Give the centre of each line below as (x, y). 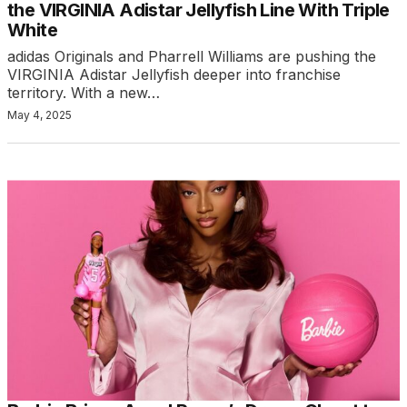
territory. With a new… (84, 93)
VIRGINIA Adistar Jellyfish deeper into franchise (174, 75)
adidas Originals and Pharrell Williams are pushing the (192, 57)
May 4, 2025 (40, 115)
